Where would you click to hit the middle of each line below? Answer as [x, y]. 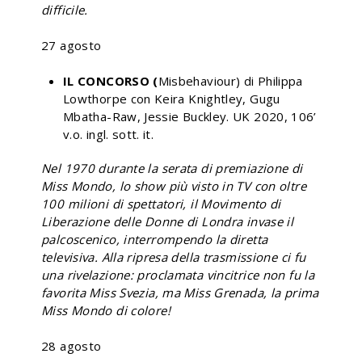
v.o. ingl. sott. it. [109, 134]
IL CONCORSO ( [111, 80]
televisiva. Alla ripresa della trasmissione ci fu [174, 257]
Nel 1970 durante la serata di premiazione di [172, 168]
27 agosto [72, 45]
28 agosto [72, 345]
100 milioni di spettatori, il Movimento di [161, 203]
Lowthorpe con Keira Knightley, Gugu [172, 98]
